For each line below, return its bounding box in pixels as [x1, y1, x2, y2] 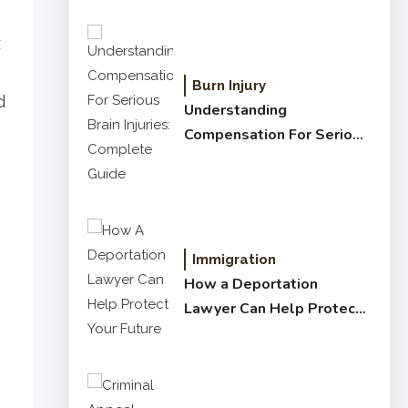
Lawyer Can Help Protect [184, 299, 362, 319]
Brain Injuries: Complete [184, 148, 351, 169]
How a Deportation [184, 274, 318, 294]
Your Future [184, 323, 264, 343]
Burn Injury [192, 76, 266, 94]
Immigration [192, 251, 276, 268]
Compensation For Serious [184, 124, 369, 145]
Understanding [184, 99, 287, 120]
